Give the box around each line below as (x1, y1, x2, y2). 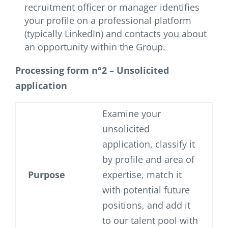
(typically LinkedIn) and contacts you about (24, 27, 207, 40)
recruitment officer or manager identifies (24, 1, 199, 14)
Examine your (102, 107, 161, 120)
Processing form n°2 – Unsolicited (15, 64, 169, 77)
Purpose (28, 168, 65, 181)
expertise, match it (102, 168, 182, 181)
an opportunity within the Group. (24, 41, 165, 53)
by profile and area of (102, 153, 194, 166)
